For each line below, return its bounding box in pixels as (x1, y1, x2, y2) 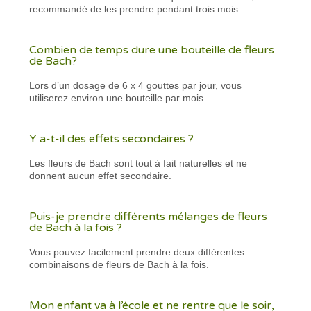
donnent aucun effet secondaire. (29, 169, 172, 181)
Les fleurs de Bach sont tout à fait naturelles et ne (29, 157, 248, 169)
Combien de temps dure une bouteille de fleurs (29, 42, 275, 57)
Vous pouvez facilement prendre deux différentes (29, 246, 245, 258)
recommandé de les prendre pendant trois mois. (29, 3, 244, 15)
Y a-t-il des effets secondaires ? (29, 131, 194, 146)
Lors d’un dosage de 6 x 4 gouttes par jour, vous (29, 79, 242, 91)
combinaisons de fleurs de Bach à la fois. (29, 258, 210, 270)
